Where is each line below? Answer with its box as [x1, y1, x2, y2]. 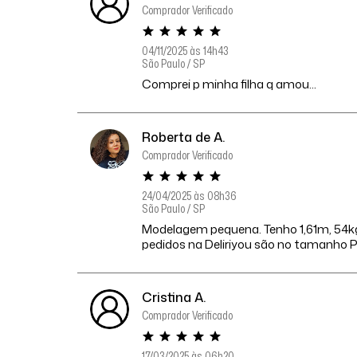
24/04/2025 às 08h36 [142, 188, 237, 204]
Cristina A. [142, 288, 206, 307]
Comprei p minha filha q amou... [142, 76, 317, 93]
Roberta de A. [142, 128, 226, 147]
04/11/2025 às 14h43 [142, 43, 229, 59]
